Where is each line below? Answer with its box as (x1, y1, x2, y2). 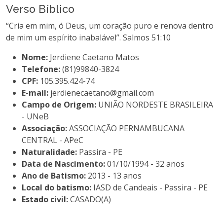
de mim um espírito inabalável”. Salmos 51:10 (6, 32, 171, 43)
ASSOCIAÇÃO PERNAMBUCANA (69, 122, 184, 134)
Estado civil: (22, 193, 70, 205)
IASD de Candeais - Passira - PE (93, 182, 208, 193)
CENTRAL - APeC (22, 134, 83, 146)
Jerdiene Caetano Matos (50, 51, 139, 63)
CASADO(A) (70, 193, 111, 205)
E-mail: (22, 87, 50, 98)
